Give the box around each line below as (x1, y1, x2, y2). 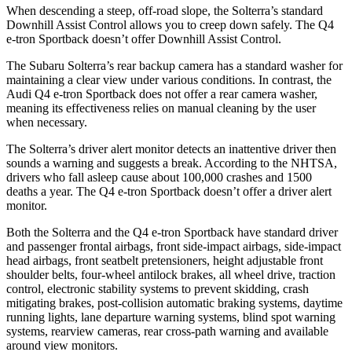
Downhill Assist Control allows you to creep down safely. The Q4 (6, 17, 334, 31)
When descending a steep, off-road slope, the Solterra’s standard (6, 3, 323, 17)
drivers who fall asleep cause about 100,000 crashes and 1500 (6, 170, 312, 184)
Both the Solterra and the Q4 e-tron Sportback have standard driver (6, 225, 338, 239)
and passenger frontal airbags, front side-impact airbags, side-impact (6, 239, 341, 253)
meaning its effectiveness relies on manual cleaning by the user (6, 101, 316, 115)
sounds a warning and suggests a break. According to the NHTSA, (6, 156, 337, 170)
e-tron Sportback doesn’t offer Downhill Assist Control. (6, 31, 281, 46)
